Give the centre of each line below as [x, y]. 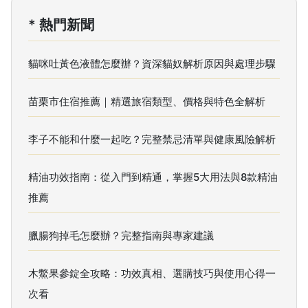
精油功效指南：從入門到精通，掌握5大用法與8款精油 [153, 177]
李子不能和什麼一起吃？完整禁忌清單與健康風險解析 [152, 139]
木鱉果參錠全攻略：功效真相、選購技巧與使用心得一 [152, 273]
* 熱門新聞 [61, 25]
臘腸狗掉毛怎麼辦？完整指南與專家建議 [121, 235]
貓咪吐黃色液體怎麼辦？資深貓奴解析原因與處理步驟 [152, 64]
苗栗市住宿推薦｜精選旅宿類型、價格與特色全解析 [147, 101]
